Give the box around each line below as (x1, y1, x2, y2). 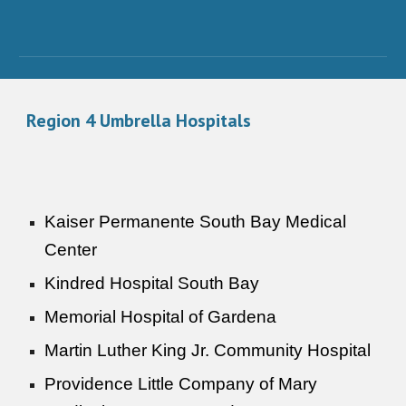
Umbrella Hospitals (95, 109, 252, 132)
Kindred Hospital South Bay (44, 274, 260, 293)
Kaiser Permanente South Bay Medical (44, 212, 347, 231)
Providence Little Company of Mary (44, 374, 318, 393)
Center (44, 240, 98, 259)
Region (26, 109, 86, 132)
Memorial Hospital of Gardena (44, 307, 277, 326)
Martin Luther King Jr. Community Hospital (44, 341, 372, 360)
